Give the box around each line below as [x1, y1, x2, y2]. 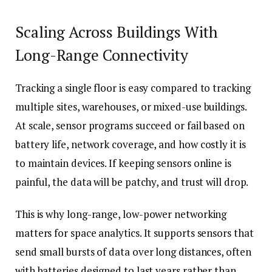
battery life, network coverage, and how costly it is [15, 137, 246, 151]
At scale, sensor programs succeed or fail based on [15, 118, 245, 132]
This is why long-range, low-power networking [15, 206, 227, 221]
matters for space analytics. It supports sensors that [15, 225, 254, 240]
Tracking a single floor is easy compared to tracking [15, 80, 251, 95]
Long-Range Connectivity [15, 44, 189, 65]
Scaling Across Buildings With [15, 21, 218, 42]
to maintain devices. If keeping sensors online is [15, 155, 231, 170]
